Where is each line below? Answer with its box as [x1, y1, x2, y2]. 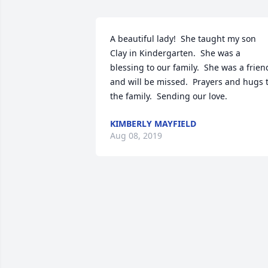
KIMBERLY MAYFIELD [110, 118, 196, 129]
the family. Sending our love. [110, 90, 227, 102]
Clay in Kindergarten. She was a [110, 47, 240, 59]
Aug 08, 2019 [110, 130, 162, 141]
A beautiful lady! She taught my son [110, 33, 256, 44]
